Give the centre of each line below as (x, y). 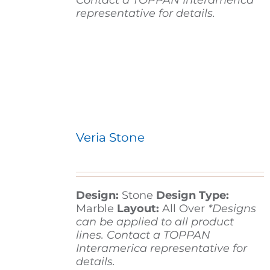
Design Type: (191, 196)
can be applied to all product (155, 222)
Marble (95, 209)
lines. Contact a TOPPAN (143, 235)
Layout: (138, 209)
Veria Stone (110, 138)
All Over (185, 209)
